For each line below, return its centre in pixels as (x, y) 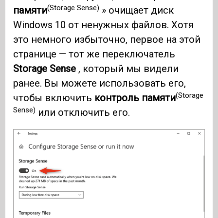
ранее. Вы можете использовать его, (100, 83)
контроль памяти (135, 98)
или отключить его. (83, 113)
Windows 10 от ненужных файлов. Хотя (104, 25)
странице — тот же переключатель (94, 54)
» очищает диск (137, 10)
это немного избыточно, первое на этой (107, 40)
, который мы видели (127, 69)
